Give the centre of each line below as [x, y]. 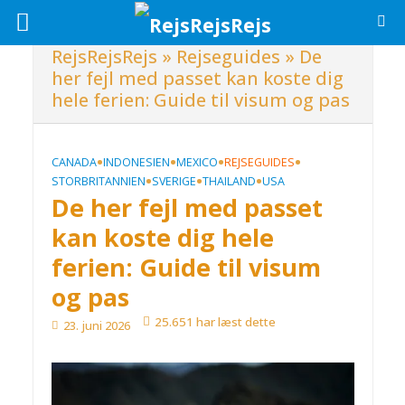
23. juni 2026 [96, 326]
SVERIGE [174, 181]
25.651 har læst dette [215, 322]
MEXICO [197, 162]
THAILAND [229, 181]
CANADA [74, 162]
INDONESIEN [136, 162]
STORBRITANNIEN [98, 181]
